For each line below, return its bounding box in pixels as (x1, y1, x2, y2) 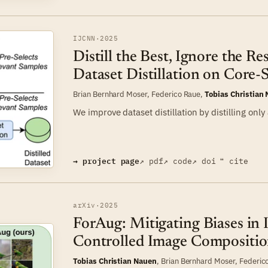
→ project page (73, 154, 140, 168)
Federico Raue (151, 89, 201, 99)
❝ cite (219, 156, 248, 167)
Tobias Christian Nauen (73, 256, 157, 266)
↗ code (163, 156, 192, 166)
